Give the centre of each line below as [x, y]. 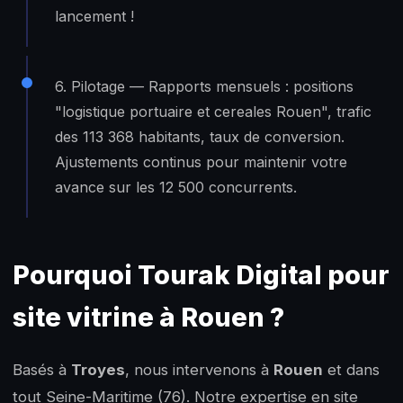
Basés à [42, 369]
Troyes [98, 369]
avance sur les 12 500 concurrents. [176, 187]
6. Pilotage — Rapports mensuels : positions [204, 86]
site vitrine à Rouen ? [148, 317]
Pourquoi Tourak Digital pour [201, 274]
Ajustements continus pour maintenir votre [201, 161]
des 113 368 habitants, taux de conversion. [200, 136]
